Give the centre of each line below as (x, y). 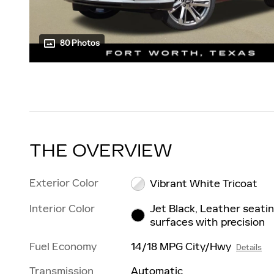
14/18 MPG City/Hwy (181, 246)
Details (249, 247)
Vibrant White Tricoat (203, 183)
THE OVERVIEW (101, 151)
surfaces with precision (207, 222)
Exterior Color (64, 183)
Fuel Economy (63, 246)
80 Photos (80, 43)
